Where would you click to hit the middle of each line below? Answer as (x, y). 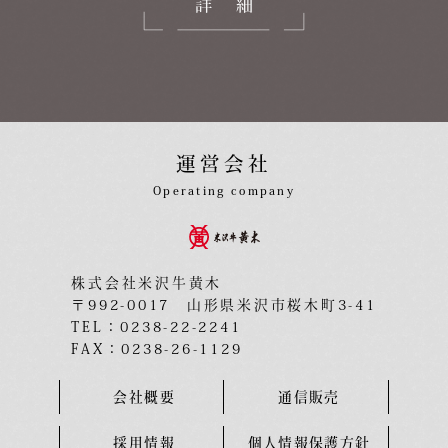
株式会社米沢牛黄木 (147, 282)
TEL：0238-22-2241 (156, 326)
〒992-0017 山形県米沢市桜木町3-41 (224, 304)
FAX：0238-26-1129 (157, 348)
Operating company (224, 191)
